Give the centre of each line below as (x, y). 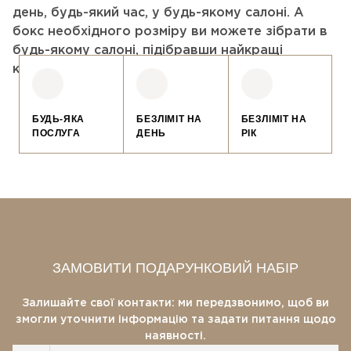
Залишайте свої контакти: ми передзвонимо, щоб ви (175, 303)
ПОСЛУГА (56, 133)
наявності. (175, 336)
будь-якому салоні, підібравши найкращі (148, 51)
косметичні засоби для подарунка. (127, 69)
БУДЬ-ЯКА (58, 119)
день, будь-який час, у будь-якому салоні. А (158, 13)
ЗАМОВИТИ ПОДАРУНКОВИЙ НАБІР (175, 268)
